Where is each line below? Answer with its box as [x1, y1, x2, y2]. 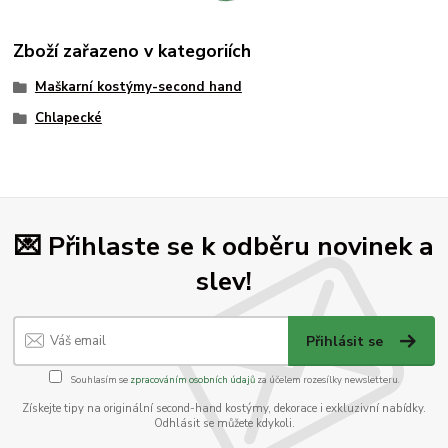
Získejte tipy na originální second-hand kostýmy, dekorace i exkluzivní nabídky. [22, 400, 426, 416]
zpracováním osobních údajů [129, 373, 255, 387]
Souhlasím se [68, 373, 130, 387]
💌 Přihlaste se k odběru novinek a [14, 227, 434, 264]
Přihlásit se [306, 332, 388, 351]
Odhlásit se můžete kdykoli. [153, 415, 295, 431]
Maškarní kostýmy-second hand [34, 77, 242, 96]
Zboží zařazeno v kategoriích [13, 39, 252, 64]
